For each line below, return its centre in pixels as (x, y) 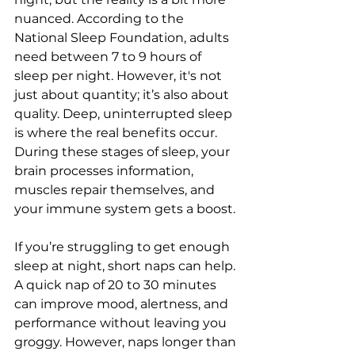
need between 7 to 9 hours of (109, 57)
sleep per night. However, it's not (120, 76)
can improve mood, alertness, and (123, 304)
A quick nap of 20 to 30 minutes (117, 285)
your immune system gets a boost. (126, 209)
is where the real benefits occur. (117, 133)
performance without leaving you (122, 323)
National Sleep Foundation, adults (123, 38)
